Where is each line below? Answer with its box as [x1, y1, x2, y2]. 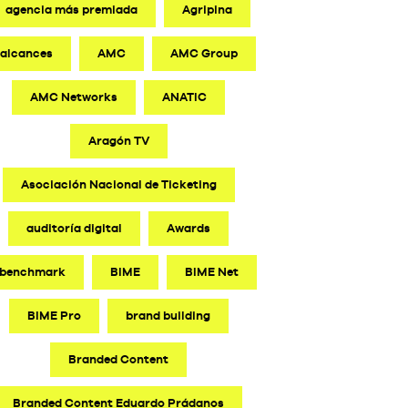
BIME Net [184, 265, 239, 279]
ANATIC [162, 90, 208, 104]
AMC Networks [30, 90, 118, 104]
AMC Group [169, 46, 238, 60]
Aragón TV [87, 134, 149, 148]
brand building [125, 309, 210, 322]
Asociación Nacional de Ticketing [20, 178, 217, 191]
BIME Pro [26, 309, 81, 322]
